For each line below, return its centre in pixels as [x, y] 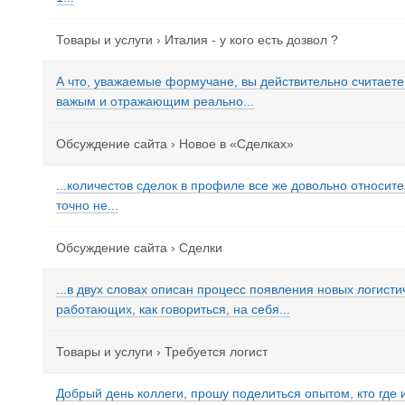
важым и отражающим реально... [155, 101]
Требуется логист [216, 352]
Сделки [201, 248]
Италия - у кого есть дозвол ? [251, 40]
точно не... [87, 205]
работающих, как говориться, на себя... [173, 309]
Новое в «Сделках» [236, 144]
